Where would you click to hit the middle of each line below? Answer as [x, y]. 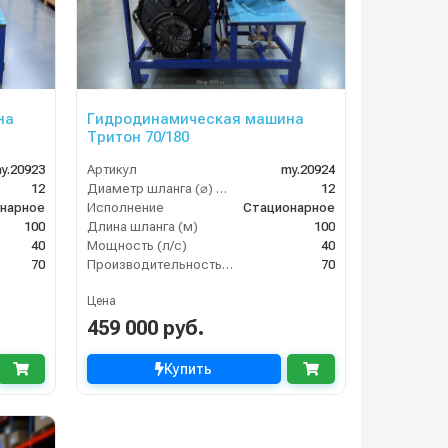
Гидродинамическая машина [195, 118]
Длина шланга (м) [142, 226]
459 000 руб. [145, 328]
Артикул [111, 169]
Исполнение [125, 207]
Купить [188, 369]
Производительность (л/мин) [227, 264]
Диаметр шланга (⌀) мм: [221, 188]
